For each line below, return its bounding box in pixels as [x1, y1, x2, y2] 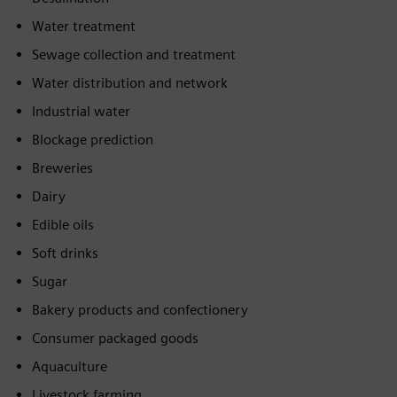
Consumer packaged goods [32, 330, 198, 346]
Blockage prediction [32, 131, 153, 148]
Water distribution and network [32, 74, 228, 91]
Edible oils [32, 216, 94, 233]
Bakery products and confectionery [32, 301, 248, 318]
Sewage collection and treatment [32, 46, 236, 63]
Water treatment [32, 18, 136, 35]
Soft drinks [32, 245, 98, 261]
